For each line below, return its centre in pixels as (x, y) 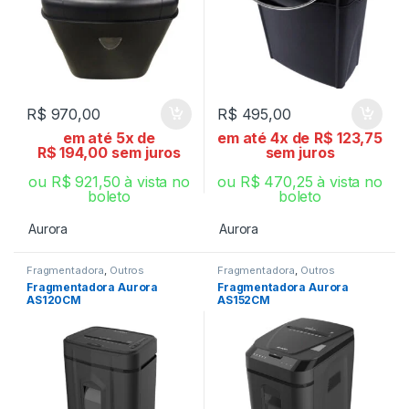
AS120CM (54, 299)
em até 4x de (264, 137)
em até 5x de (109, 137)
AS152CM (244, 299)
